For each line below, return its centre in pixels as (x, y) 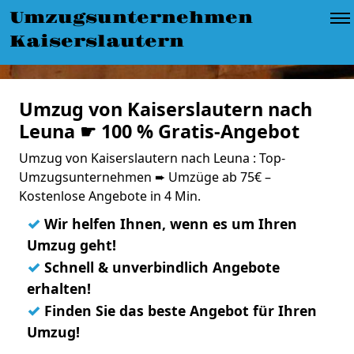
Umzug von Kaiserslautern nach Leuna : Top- (152, 158)
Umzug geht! (72, 245)
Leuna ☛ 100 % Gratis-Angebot (159, 131)
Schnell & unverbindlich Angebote (160, 267)
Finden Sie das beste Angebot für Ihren (179, 311)
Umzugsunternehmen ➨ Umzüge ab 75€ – (145, 177)
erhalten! (59, 288)
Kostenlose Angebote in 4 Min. (110, 196)
